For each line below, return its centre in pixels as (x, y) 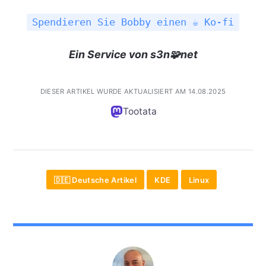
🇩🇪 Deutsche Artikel (95, 180)
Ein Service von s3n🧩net (133, 54)
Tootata (140, 111)
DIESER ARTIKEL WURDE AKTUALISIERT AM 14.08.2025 (133, 91)
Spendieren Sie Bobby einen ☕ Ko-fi (133, 22)
